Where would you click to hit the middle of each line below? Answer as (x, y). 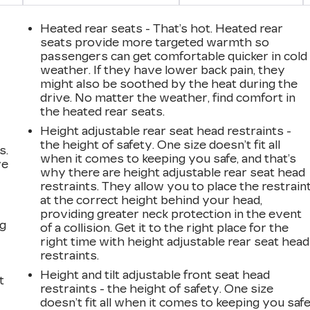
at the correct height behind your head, (152, 200)
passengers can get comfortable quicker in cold (174, 56)
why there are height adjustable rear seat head (173, 172)
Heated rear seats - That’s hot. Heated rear (162, 28)
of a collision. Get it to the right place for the (165, 228)
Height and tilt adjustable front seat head (155, 275)
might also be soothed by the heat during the (169, 84)
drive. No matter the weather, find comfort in (168, 98)
